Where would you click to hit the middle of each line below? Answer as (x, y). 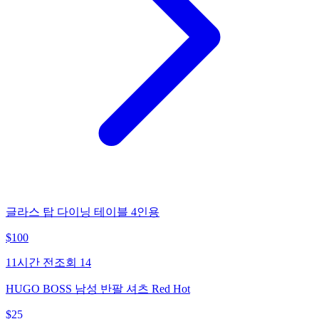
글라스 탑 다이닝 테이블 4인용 (83, 211)
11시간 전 (30, 262)
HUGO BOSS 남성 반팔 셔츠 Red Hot (98, 288)
